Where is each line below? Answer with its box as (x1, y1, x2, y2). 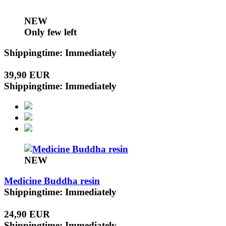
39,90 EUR (4, 69, 50, 80)
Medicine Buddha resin (4, 175, 100, 186)
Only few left (24, 26, 77, 37)
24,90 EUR (4, 208, 50, 219)
